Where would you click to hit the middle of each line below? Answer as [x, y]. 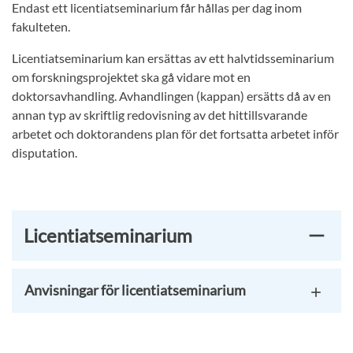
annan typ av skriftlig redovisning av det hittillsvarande [160, 115]
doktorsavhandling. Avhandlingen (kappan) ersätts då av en [171, 96]
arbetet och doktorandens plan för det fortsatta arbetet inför [175, 134]
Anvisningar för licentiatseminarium [135, 290]
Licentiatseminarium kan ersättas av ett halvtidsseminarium [173, 58]
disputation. [45, 152]
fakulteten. [41, 26]
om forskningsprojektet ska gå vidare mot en [131, 77]
